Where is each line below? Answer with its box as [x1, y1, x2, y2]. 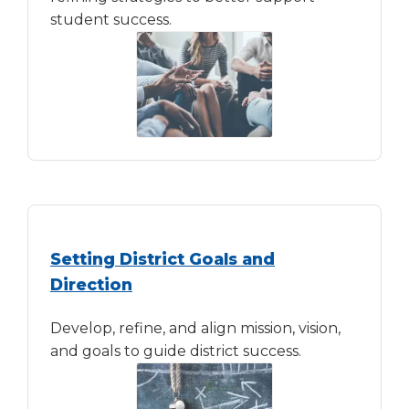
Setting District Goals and [50, 249, 275, 269]
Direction [50, 275, 132, 295]
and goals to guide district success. [50, 342, 301, 361]
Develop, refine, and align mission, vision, [50, 320, 341, 338]
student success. [50, 10, 172, 28]
